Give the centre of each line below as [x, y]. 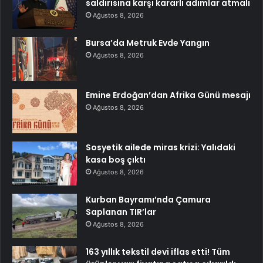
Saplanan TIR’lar [121, 212]
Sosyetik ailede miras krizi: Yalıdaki [161, 147]
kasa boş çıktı [116, 159]
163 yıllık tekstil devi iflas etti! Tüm [158, 252]
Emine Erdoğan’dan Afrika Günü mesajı [168, 95]
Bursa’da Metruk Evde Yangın [148, 43]
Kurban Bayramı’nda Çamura [148, 199]
